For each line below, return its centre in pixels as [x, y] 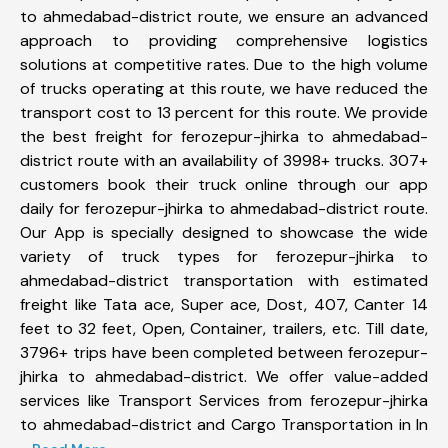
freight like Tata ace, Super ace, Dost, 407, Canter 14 [224, 304]
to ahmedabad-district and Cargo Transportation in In [224, 424]
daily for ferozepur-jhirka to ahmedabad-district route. [224, 208]
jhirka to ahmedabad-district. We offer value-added [224, 376]
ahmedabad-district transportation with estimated [224, 280]
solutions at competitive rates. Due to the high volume [224, 64]
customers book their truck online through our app [224, 184]
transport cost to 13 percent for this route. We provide [224, 112]
